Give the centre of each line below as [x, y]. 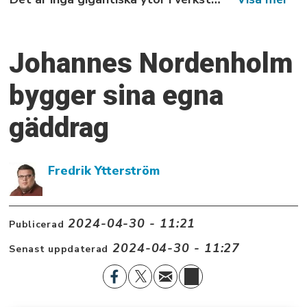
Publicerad [37, 224]
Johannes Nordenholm [151, 63]
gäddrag [59, 127]
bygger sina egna [116, 95]
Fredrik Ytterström [103, 170]
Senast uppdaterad [59, 249]
